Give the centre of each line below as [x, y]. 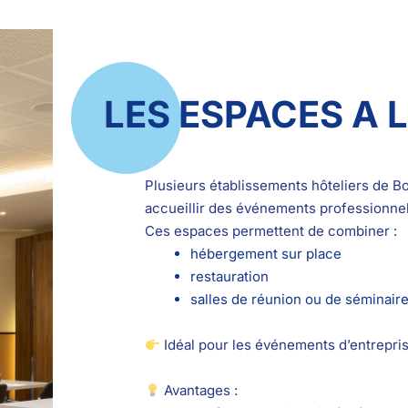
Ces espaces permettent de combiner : [270, 231]
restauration [229, 277]
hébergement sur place [265, 254]
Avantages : [199, 391]
